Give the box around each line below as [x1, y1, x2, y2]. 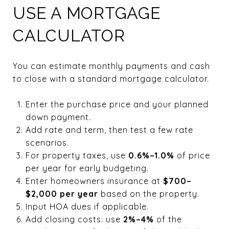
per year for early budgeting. [25, 163, 149, 173]
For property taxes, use [25, 150, 128, 161]
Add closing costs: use [25, 214, 123, 224]
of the [153, 214, 182, 224]
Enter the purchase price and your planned [25, 99, 209, 109]
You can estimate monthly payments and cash [13, 60, 210, 71]
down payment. [25, 111, 91, 122]
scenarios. [25, 137, 69, 148]
